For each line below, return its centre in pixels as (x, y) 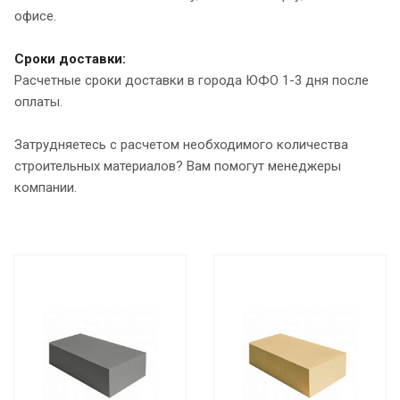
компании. (46, 188)
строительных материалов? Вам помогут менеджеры (178, 167)
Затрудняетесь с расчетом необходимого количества (181, 145)
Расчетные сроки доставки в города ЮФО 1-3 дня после (192, 81)
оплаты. (40, 102)
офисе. (35, 17)
